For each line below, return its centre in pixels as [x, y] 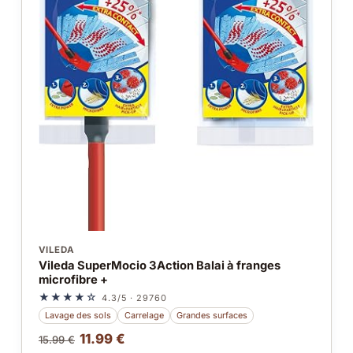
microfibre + [73, 280]
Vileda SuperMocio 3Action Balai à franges [159, 266]
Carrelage [144, 315]
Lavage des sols [78, 315]
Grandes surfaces [212, 315]
